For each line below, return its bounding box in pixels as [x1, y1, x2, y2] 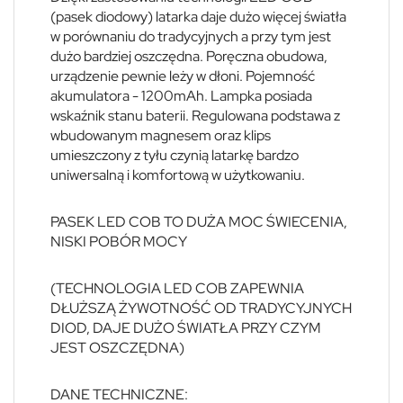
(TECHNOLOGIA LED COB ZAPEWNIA [50, 278, 304, 298]
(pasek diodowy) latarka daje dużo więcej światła [50, 6, 346, 26]
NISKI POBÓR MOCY [50, 231, 187, 251]
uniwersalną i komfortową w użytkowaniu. [50, 165, 305, 184]
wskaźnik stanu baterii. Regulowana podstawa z [50, 105, 340, 125]
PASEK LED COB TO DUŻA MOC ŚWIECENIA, [50, 211, 347, 231]
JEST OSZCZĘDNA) [50, 337, 184, 357]
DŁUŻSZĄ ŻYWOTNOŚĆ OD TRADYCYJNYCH [50, 298, 352, 318]
